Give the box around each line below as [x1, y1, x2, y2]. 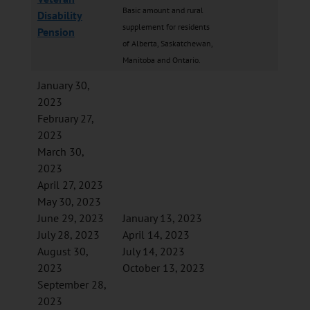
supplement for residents [122, 21, 210, 32]
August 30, [37, 244, 89, 258]
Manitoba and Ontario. [122, 54, 201, 65]
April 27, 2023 [37, 177, 103, 192]
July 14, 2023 [122, 244, 185, 258]
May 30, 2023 [37, 194, 101, 208]
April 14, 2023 [122, 227, 190, 241]
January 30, [37, 77, 90, 92]
